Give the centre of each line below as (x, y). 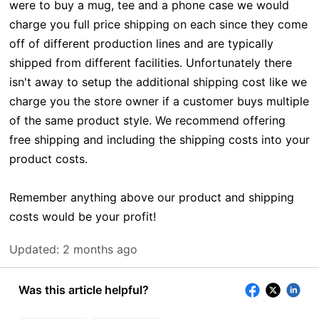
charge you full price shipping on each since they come (158, 25)
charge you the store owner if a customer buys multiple (159, 101)
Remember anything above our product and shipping (151, 198)
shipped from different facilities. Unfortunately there (150, 63)
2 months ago (100, 250)
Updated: (34, 250)
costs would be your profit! (84, 217)
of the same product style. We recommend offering (147, 121)
